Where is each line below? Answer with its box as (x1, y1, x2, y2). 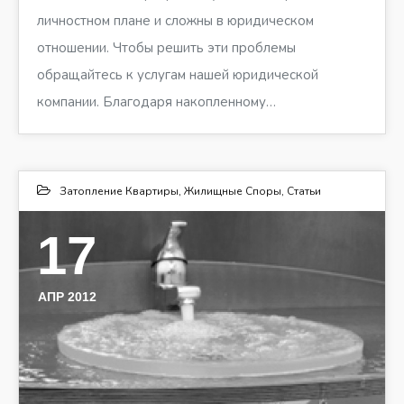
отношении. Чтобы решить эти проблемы (37, 38, 296, 57)
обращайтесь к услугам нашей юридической (37, 65, 318, 84)
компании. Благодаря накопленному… (37, 92, 276, 111)
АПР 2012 (37, 289, 96, 304)
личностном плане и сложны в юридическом (37, 11, 314, 30)
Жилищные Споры (184, 183, 281, 198)
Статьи (287, 183, 321, 198)
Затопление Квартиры (60, 183, 179, 198)
